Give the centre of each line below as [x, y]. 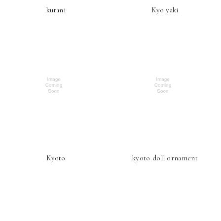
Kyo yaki [165, 10]
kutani [56, 10]
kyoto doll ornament [165, 158]
